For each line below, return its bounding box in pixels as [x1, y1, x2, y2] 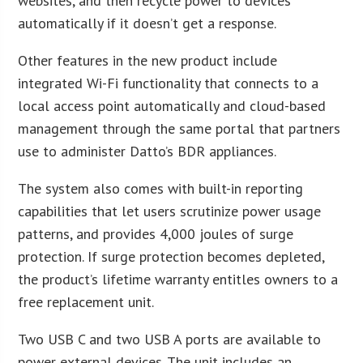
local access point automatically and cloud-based [18, 96, 327, 115]
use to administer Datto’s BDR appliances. [18, 141, 277, 160]
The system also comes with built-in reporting [18, 178, 304, 198]
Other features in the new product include [18, 50, 278, 70]
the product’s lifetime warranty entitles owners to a [18, 269, 339, 288]
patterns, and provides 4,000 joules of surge [18, 224, 294, 243]
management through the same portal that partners [18, 118, 341, 138]
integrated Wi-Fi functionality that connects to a [18, 73, 319, 92]
